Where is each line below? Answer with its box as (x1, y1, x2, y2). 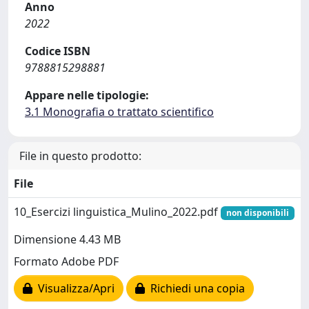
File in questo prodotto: (19, 148, 141, 163)
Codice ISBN (25, 43, 90, 59)
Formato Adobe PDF (14, 254, 119, 270)
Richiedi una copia (145, 281, 245, 297)
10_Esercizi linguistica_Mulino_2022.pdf (14, 204, 221, 219)
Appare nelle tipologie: (25, 88, 149, 103)
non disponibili (226, 207, 289, 219)
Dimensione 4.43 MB (14, 232, 121, 248)
